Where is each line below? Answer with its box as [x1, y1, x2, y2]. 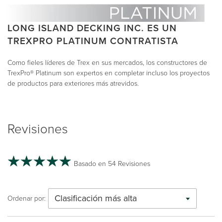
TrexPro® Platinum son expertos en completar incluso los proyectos [7, 67, 210, 78]
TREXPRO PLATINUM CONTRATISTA [7, 33, 178, 48]
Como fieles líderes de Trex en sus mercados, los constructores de [7, 57, 207, 68]
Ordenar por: [7, 193, 46, 204]
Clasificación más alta [55, 191, 137, 205]
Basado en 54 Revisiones [74, 158, 150, 169]
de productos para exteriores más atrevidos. [7, 78, 139, 89]
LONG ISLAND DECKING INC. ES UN [7, 20, 177, 35]
